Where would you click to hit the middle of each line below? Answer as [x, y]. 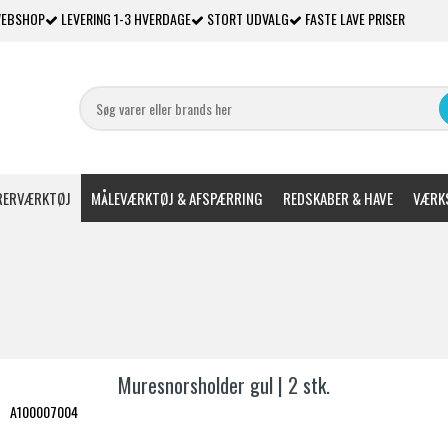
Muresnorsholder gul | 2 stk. [223, 385]
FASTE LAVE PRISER [353, 18]
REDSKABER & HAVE [337, 198]
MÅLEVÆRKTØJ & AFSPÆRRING [176, 198]
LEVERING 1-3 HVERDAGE [124, 18]
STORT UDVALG [246, 18]
